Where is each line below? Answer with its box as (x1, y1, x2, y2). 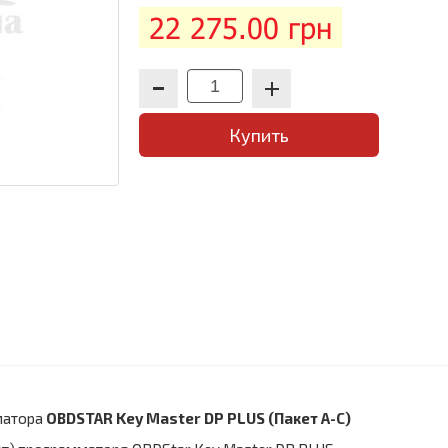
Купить (229, 124, 289, 146)
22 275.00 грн (149, 10, 332, 45)
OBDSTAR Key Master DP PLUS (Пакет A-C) (43, 409, 351, 427)
